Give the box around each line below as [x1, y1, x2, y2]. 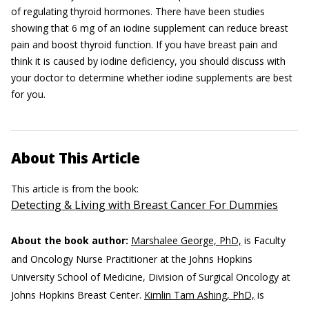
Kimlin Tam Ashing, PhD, [144, 288, 255, 301]
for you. [11, 88, 46, 101]
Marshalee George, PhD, [131, 234, 241, 247]
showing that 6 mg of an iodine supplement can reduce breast [11, 21, 288, 34]
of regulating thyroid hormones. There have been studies [11, 5, 265, 18]
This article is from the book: [11, 182, 141, 195]
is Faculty [241, 234, 286, 247]
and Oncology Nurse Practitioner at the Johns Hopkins [11, 252, 252, 266]
